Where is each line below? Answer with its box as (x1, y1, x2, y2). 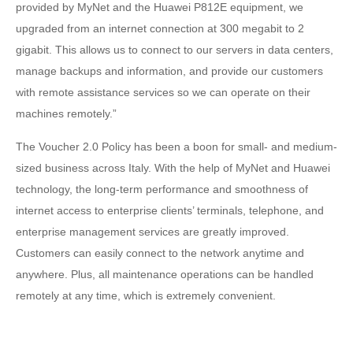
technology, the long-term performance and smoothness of (16, 183, 308, 195)
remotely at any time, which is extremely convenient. (16, 289, 276, 302)
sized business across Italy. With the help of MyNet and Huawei (16, 162, 330, 174)
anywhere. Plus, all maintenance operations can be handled (16, 268, 314, 281)
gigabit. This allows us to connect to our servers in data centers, (16, 43, 333, 56)
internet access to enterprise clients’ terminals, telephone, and (16, 204, 324, 217)
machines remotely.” (16, 107, 117, 120)
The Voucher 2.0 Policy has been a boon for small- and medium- (16, 140, 337, 153)
